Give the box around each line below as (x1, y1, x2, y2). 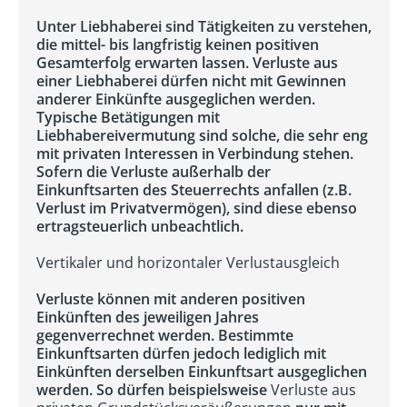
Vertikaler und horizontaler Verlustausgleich (36, 253, 340, 273)
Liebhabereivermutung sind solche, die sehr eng (36, 125, 368, 145)
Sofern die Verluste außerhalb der (36, 162, 271, 182)
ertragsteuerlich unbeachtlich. (36, 216, 243, 236)
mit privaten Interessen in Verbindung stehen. (36, 144, 353, 164)
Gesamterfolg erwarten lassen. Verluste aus (36, 53, 338, 73)
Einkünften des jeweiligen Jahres (36, 307, 259, 327)
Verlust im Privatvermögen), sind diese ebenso (36, 198, 357, 218)
